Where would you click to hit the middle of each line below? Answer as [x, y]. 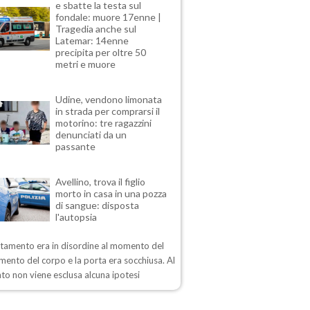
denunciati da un [91, 135]
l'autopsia [76, 217]
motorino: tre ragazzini [104, 123]
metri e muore [86, 64]
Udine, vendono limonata [109, 100]
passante [76, 147]
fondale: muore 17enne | [109, 17]
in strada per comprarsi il [108, 111]
